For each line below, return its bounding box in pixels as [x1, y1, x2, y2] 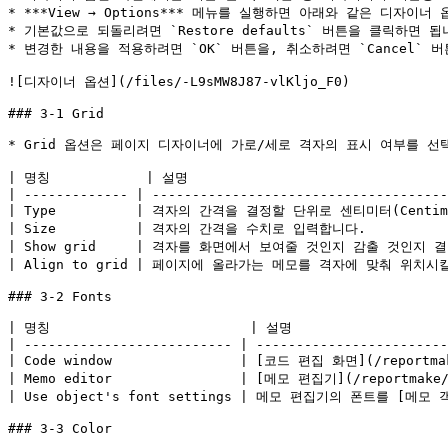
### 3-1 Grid [8, 106, 104, 121]
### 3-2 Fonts [8, 289, 112, 304]
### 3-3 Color [8, 421, 112, 436]
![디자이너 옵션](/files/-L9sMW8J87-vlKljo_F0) [8, 74, 350, 89]
